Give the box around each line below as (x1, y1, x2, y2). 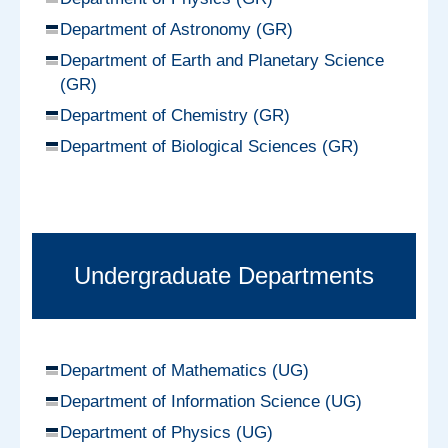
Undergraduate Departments (74, 261, 374, 289)
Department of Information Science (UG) (60, 391, 362, 411)
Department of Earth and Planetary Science (60, 50, 384, 70)
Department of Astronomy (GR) (60, 19, 293, 39)
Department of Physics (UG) (60, 422, 273, 442)
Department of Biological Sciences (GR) (60, 136, 359, 156)
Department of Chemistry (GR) (60, 105, 290, 125)
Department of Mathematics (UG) (60, 360, 309, 380)
